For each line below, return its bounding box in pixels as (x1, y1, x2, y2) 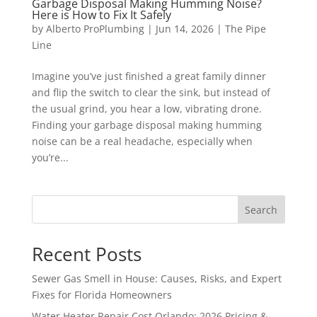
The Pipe (224, 21, 266, 35)
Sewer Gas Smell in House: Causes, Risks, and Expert (31, 271, 282, 285)
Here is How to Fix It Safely (31, 6, 171, 23)
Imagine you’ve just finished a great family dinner (31, 69, 266, 83)
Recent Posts (31, 241, 142, 267)
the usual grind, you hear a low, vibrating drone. (31, 101, 262, 115)
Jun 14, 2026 (155, 21, 214, 35)
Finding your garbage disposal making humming (31, 117, 262, 132)
